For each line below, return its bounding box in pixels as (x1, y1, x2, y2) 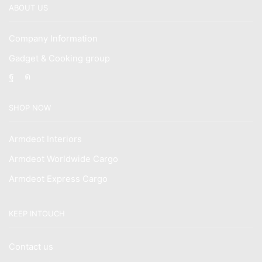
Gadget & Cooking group (9, 53, 110, 64)
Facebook (13, 69, 57, 81)
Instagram (30, 69, 74, 81)
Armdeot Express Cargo (9, 173, 108, 184)
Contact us (9, 242, 53, 253)
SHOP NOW (9, 103, 51, 113)
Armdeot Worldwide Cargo (9, 153, 118, 164)
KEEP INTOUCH (9, 208, 65, 218)
